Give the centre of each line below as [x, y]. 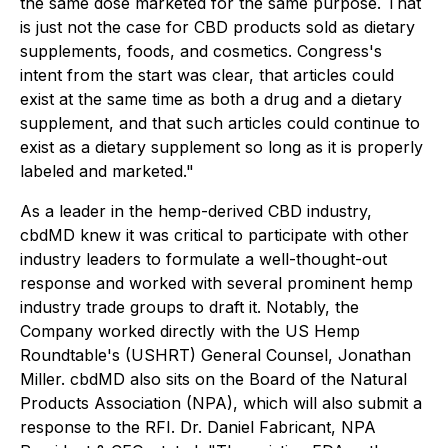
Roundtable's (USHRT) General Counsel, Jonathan [215, 355]
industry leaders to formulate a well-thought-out [203, 259]
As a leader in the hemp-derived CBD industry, [196, 211]
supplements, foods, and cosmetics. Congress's [201, 51]
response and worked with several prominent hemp [216, 283]
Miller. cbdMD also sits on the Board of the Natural [213, 379]
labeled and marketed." [107, 171]
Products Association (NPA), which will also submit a [221, 403]
